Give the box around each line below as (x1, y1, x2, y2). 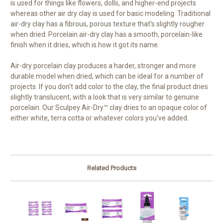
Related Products (87, 164, 136, 172)
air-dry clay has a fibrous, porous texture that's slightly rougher (10, 20, 205, 28)
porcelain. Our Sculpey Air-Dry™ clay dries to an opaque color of (10, 104, 207, 112)
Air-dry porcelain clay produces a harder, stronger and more (10, 62, 196, 70)
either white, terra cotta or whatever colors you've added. (10, 114, 189, 122)
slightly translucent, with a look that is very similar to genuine (10, 93, 199, 102)
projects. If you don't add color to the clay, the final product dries (10, 83, 208, 91)
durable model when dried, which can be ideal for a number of (10, 72, 204, 81)
